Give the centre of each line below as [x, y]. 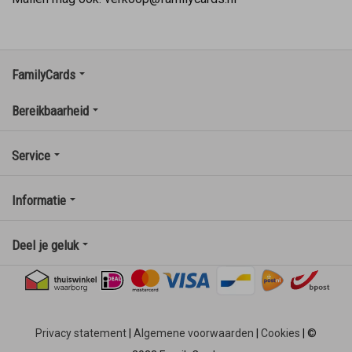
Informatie [39, 200]
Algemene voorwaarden [194, 333]
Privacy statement [81, 333]
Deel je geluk [45, 245]
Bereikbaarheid [50, 110]
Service [31, 155]
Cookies [280, 333]
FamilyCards [44, 74]
